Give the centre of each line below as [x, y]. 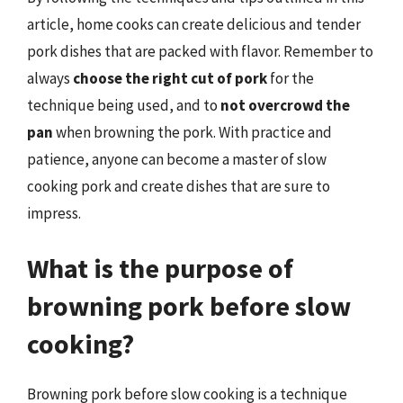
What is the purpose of [160, 268]
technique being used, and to [124, 105]
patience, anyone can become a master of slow [177, 159]
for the [291, 78]
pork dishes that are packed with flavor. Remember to [200, 51]
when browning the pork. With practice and [193, 132]
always [50, 78]
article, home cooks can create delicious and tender [194, 24]
